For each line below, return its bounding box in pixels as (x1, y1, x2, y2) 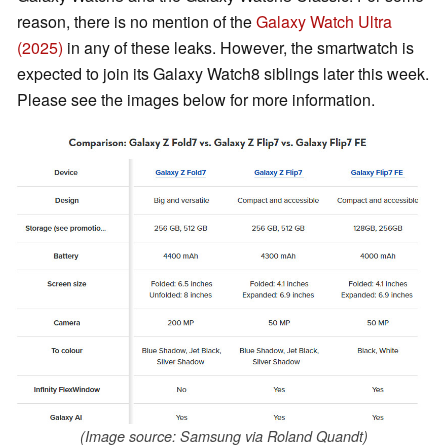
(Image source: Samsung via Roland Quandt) (80, 425, 368, 446)
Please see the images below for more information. (17, 87, 375, 111)
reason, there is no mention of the (17, 9, 256, 33)
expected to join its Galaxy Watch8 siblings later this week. (17, 61, 429, 85)
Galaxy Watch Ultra (256, 9, 392, 33)
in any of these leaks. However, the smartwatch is (63, 35, 414, 59)
